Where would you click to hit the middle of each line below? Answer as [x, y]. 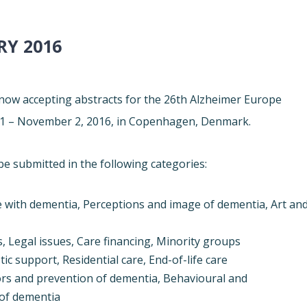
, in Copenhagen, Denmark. [181, 122]
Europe [263, 100]
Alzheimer [216, 100]
